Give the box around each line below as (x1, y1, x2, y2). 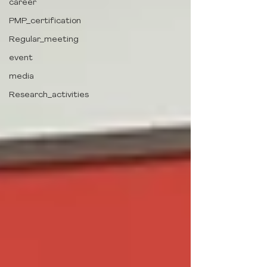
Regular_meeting (9, 35, 79, 44)
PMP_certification (9, 17, 81, 26)
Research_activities (9, 91, 89, 100)
